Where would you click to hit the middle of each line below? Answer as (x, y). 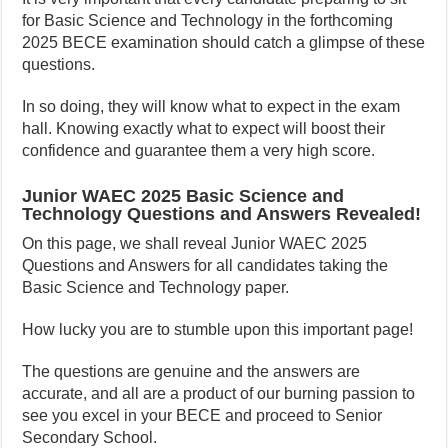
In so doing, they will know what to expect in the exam (211, 106)
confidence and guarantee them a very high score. (199, 150)
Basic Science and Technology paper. (156, 287)
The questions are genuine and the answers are (191, 371)
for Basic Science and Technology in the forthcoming (208, 20)
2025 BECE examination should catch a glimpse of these (224, 42)
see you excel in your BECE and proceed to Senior (202, 415)
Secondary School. (90, 437)
